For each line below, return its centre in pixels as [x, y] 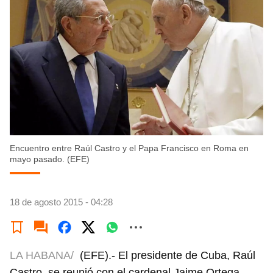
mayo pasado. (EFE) [50, 159]
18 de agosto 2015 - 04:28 [61, 202]
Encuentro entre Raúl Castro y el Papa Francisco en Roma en [129, 148]
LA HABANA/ [42, 256]
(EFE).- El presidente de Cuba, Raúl [168, 256]
